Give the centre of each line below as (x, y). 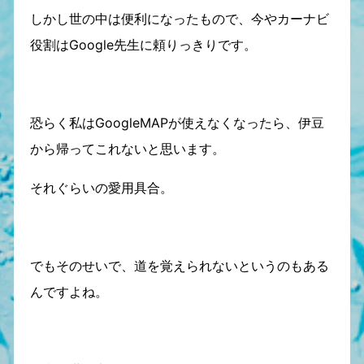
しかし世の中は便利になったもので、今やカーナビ (179, 19)
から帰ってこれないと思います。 (127, 149)
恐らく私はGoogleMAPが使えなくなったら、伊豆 (177, 123)
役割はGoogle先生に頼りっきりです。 (143, 45)
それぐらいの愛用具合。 (101, 188)
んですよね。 (69, 292)
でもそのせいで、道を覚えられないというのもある (179, 266)
